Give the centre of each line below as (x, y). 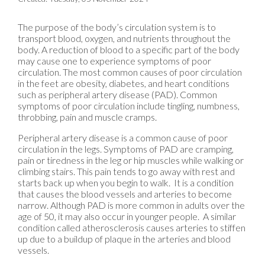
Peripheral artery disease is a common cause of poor (123, 137)
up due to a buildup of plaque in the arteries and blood (124, 238)
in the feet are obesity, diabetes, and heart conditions (124, 83)
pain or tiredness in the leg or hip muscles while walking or (131, 160)
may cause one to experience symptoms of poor (114, 60)
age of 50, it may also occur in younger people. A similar (127, 216)
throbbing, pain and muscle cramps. (87, 117)
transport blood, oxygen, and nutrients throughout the (124, 38)
